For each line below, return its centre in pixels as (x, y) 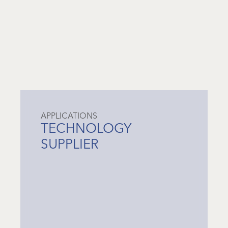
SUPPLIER (70, 144)
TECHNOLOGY (86, 128)
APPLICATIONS (69, 115)
